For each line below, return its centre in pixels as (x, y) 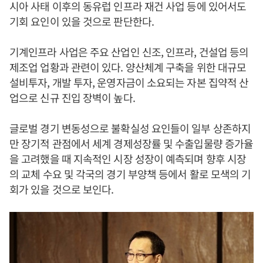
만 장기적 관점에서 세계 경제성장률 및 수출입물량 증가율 (131, 143)
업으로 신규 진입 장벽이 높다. (72, 97)
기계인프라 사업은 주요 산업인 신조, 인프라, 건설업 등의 (129, 52)
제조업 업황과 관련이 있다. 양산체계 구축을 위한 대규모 (128, 67)
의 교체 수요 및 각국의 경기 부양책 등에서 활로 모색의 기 (130, 174)
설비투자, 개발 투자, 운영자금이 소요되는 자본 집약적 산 (129, 82)
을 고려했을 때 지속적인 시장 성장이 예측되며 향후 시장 (128, 159)
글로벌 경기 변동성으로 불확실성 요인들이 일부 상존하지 (130, 128)
